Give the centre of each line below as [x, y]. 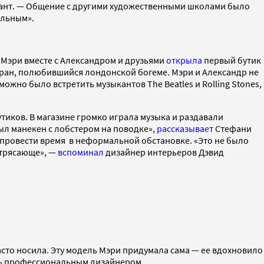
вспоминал [81, 152]
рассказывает [185, 128]
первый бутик [232, 60]
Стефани [232, 128]
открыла [184, 60]
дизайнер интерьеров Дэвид [164, 152]
